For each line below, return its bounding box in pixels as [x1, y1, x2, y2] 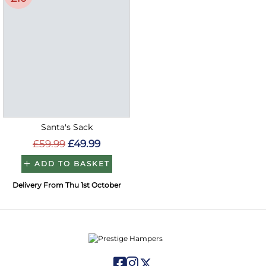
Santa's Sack [40, 121, 93, 132]
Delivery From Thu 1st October [12, 180, 121, 189]
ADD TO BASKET [34, 159, 110, 169]
